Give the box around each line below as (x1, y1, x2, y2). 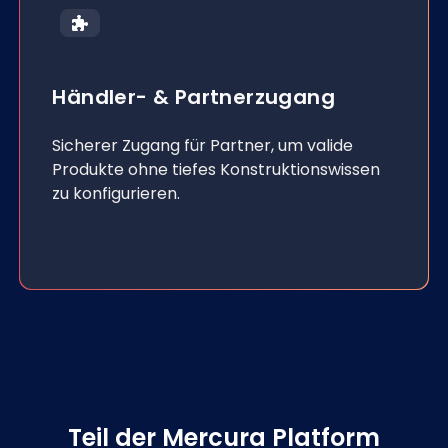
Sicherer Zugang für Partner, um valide (52, 134, 354, 157)
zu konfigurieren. (52, 182, 181, 205)
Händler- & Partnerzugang (52, 83, 335, 111)
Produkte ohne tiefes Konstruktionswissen (52, 158, 381, 181)
